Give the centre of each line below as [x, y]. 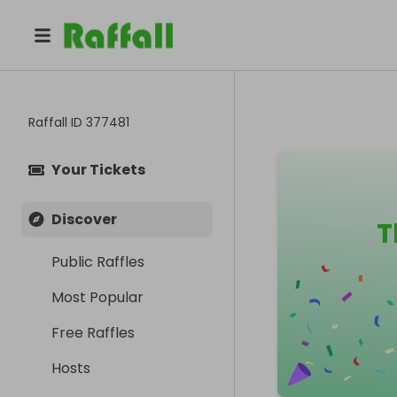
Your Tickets [98, 170]
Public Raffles [98, 262]
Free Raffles [93, 333]
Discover [84, 219]
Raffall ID [57, 122]
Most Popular [97, 297]
